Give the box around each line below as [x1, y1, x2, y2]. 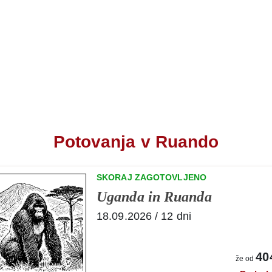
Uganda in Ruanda [97, 189, 212, 205]
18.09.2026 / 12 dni [97, 210, 191, 223]
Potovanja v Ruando [53, 132, 219, 152]
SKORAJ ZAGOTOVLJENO [97, 172, 206, 183]
